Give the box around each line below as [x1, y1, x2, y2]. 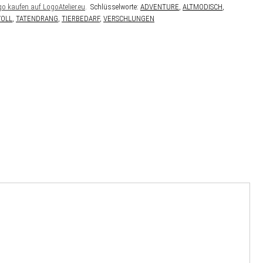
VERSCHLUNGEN [103, 14, 154, 23]
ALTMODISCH [183, 2, 222, 12]
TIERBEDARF [62, 14, 100, 23]
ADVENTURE [140, 2, 179, 12]
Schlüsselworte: [90, 2, 140, 12]
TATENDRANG [16, 14, 58, 23]
